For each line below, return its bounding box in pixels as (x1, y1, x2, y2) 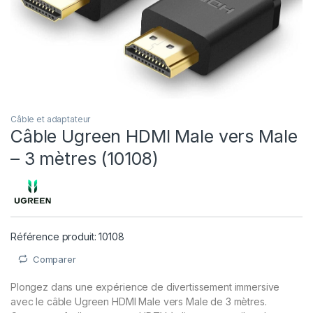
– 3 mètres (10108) (10, 147, 159, 169)
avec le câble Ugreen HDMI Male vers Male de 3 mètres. (10, 296, 267, 308)
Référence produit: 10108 (10, 230, 124, 242)
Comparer (32, 253, 76, 265)
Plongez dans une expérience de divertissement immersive (10, 281, 280, 293)
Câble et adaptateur (10, 113, 91, 124)
